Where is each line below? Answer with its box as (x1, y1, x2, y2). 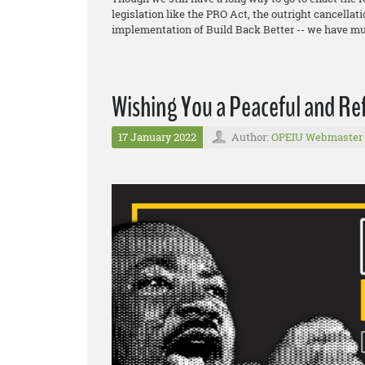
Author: (231, 129, 271, 144)
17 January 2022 (118, 129, 196, 144)
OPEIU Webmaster (271, 129, 363, 144)
